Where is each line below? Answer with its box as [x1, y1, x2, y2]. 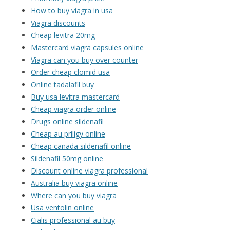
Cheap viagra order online [31, 104, 116, 114]
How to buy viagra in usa [31, 6, 113, 16]
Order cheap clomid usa [31, 67, 110, 78]
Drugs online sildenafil [31, 117, 104, 127]
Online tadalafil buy [31, 80, 94, 90]
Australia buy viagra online [31, 178, 118, 188]
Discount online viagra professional [31, 166, 148, 176]
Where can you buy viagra [31, 190, 117, 201]
